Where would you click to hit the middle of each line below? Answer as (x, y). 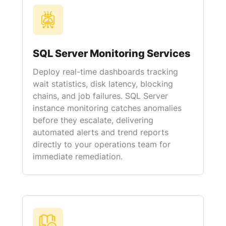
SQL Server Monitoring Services (112, 53)
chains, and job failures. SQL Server (100, 96)
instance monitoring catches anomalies (107, 108)
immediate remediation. (78, 156)
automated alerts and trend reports (101, 132)
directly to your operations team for (102, 144)
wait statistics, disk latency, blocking (103, 84)
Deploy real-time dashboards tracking (105, 72)
